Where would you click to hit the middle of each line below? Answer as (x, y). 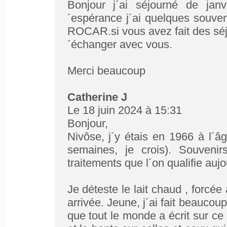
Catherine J (97, 97)
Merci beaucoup (106, 71)
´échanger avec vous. (120, 44)
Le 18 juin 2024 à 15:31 (124, 110)
